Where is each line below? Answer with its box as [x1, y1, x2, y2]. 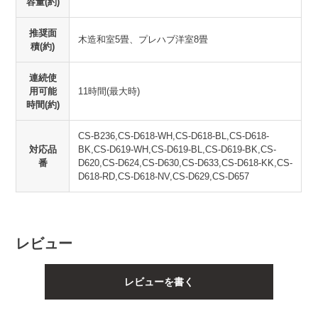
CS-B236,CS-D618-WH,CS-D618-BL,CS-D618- [78, 131, 270, 142]
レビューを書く [124, 276, 194, 288]
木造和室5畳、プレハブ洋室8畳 [78, 34, 209, 45]
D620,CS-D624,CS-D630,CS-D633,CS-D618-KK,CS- [78, 158, 293, 169]
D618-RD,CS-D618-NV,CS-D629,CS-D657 [78, 171, 250, 182]
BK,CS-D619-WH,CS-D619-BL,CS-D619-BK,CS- [78, 144, 277, 155]
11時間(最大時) [78, 86, 141, 97]
